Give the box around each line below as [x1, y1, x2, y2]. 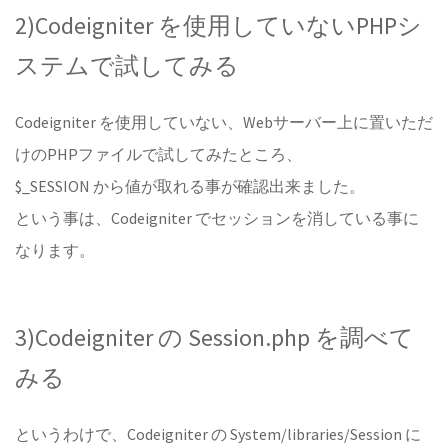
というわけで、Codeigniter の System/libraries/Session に [15, 424, 421, 444]
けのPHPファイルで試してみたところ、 [15, 144, 302, 164]
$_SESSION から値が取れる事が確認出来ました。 [15, 176, 365, 196]
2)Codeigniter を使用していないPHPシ [15, 10, 422, 41]
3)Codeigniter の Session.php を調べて [15, 322, 414, 353]
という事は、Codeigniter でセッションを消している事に [15, 208, 419, 228]
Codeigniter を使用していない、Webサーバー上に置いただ [15, 112, 433, 132]
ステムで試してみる [15, 50, 239, 81]
